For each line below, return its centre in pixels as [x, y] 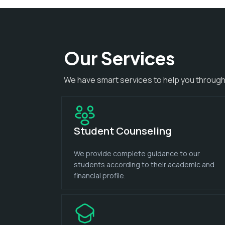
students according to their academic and [144, 164]
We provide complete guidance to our [137, 153]
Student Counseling [123, 131]
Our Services [119, 58]
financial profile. [100, 175]
